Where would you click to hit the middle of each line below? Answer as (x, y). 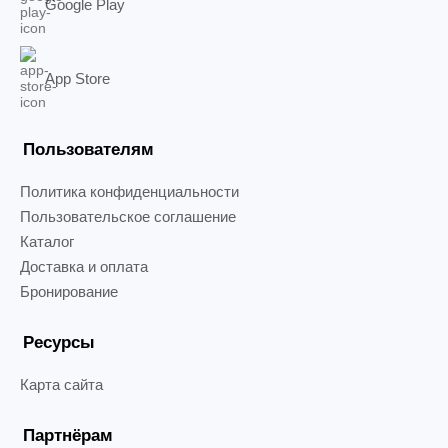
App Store (77, 78)
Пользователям (88, 149)
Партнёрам (68, 435)
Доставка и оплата (84, 266)
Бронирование (69, 291)
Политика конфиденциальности (129, 191)
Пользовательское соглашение (128, 216)
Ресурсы (59, 342)
